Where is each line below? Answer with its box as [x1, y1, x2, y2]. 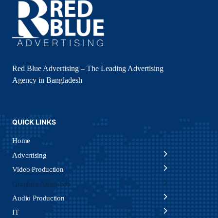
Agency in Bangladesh [12, 75, 82, 84]
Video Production [12, 165, 64, 173]
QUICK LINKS [12, 117, 56, 126]
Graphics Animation [12, 179, 71, 188]
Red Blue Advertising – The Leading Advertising [12, 64, 163, 73]
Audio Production [12, 194, 65, 202]
